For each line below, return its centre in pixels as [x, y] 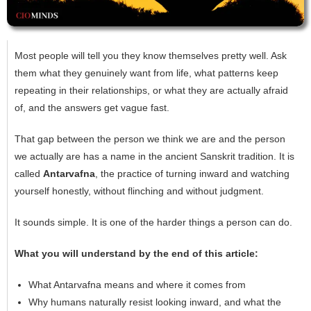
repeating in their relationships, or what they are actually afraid [151, 91]
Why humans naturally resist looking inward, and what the [155, 302]
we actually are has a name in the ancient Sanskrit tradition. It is [154, 157]
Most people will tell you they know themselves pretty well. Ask [151, 56]
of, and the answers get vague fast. [92, 108]
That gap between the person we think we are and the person [150, 139]
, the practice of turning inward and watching [192, 174]
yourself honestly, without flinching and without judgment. [139, 191]
